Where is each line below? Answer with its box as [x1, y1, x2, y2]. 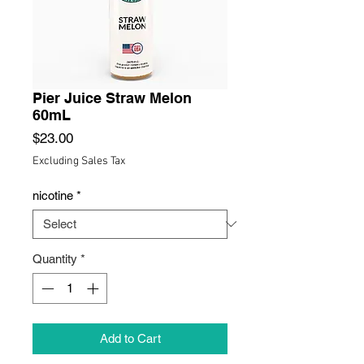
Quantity [32, 251, 77, 266]
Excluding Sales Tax [32, 154, 125, 168]
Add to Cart [99, 331, 161, 346]
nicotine [32, 188, 73, 202]
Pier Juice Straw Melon [32, 89, 192, 106]
